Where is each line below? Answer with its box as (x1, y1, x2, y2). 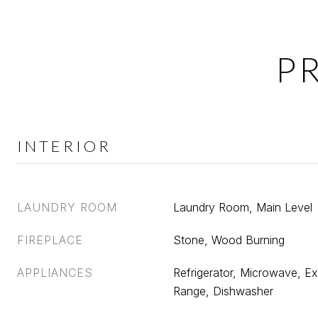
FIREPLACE (17, 233, 83, 247)
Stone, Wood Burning (173, 233, 285, 247)
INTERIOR (17, 136, 111, 155)
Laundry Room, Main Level (173, 200, 312, 214)
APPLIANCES (17, 265, 93, 280)
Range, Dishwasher (173, 284, 273, 298)
